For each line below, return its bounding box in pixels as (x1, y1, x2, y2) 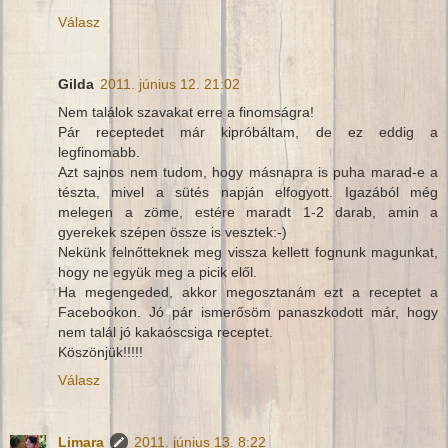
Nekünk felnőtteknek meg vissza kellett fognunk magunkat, (58, 244, 438, 261)
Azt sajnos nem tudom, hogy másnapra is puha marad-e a (58, 164, 438, 181)
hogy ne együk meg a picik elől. (58, 264, 257, 281)
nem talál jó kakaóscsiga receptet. (58, 324, 273, 341)
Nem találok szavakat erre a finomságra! (58, 104, 314, 121)
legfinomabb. (58, 144, 140, 161)
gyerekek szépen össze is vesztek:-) (58, 224, 287, 241)
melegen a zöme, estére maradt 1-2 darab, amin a (58, 204, 438, 221)
